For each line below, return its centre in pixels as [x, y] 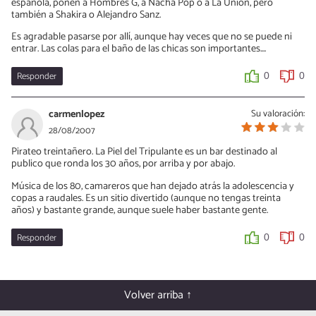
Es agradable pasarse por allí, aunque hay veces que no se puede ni [152, 37]
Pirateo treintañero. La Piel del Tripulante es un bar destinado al [144, 152]
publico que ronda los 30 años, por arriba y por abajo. [123, 164]
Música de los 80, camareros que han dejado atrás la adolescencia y [153, 186]
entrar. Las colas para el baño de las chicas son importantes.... [139, 49]
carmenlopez [77, 115]
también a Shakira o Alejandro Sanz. [86, 14]
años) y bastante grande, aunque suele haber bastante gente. [140, 210]
